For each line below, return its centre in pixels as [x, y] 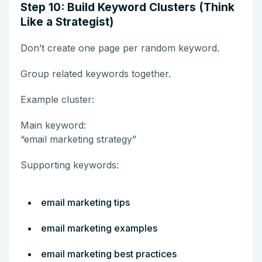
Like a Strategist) [67, 22]
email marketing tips [85, 202]
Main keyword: [53, 125]
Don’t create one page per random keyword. [120, 48]
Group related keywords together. [96, 73]
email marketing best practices [109, 254]
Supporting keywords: [70, 165]
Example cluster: [57, 99]
